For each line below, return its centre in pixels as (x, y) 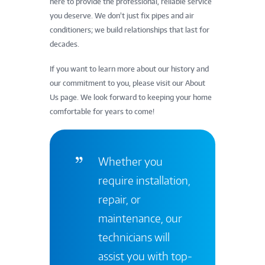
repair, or (119, 199)
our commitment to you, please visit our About (127, 83)
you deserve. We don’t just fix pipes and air (122, 16)
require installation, (144, 180)
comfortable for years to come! (102, 112)
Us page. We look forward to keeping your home (131, 98)
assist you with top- (145, 256)
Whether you (130, 161)
